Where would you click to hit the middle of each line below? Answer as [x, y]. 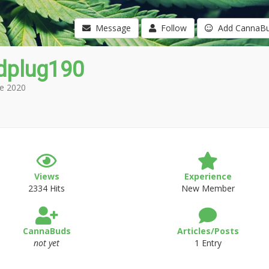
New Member [208, 188]
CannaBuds [47, 231]
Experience [208, 176]
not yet [47, 243]
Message [110, 28]
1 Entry [208, 243]
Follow [171, 28]
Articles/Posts [208, 231]
